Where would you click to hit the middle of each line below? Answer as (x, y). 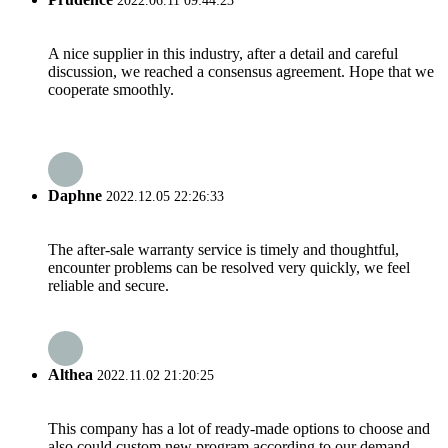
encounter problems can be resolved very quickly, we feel (229, 267)
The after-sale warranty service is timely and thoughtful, (223, 249)
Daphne (75, 195)
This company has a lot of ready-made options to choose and (239, 429)
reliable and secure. (108, 285)
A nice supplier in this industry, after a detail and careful (223, 54)
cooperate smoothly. (111, 90)
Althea (70, 375)
